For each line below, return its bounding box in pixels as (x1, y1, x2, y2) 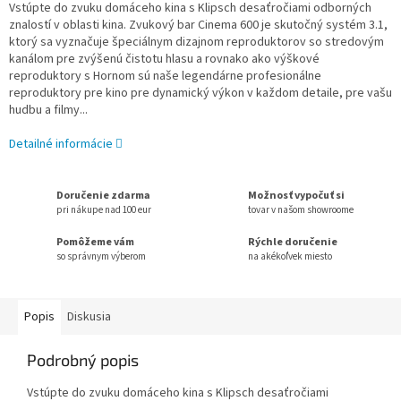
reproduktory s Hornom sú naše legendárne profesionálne (9, 67, 321, 86)
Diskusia (67, 307, 111, 326)
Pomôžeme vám (56, 234, 134, 250)
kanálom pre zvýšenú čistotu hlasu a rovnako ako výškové (9, 50, 320, 69)
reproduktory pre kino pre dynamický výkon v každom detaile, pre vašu (9, 84, 392, 103)
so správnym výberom (56, 249, 146, 263)
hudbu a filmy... (9, 101, 88, 120)
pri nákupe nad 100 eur (56, 202, 151, 217)
